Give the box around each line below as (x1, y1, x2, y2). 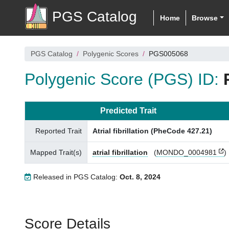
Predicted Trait (100, 106, 156, 115)
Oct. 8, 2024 (120, 173, 161, 181)
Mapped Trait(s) (30, 148, 82, 156)
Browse (192, 13, 218, 22)
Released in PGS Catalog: (31, 173, 120, 181)
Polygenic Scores (83, 50, 139, 58)
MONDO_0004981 (156, 148, 217, 156)
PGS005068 (149, 50, 188, 58)
